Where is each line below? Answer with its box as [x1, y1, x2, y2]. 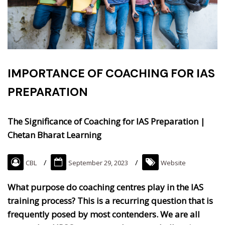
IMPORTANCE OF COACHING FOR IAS [8, 65, 215, 81]
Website [161, 158, 186, 167]
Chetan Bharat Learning [8, 129, 101, 141]
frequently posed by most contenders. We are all [8, 208, 200, 220]
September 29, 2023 [68, 158, 128, 167]
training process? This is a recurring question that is [8, 194, 213, 206]
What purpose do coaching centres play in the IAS [8, 181, 203, 193]
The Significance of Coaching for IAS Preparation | [8, 115, 205, 127]
